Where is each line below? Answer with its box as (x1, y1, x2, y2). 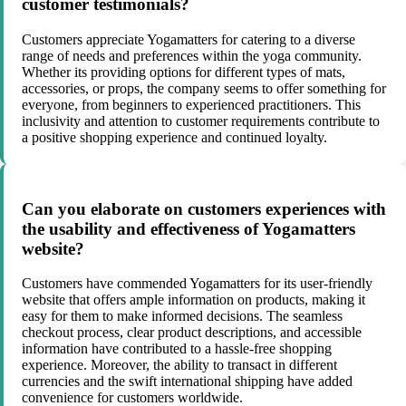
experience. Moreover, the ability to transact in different (22, 357, 337, 373)
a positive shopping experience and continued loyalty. (22, 129, 327, 145)
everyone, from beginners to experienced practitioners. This (22, 96, 361, 112)
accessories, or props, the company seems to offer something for (22, 80, 386, 96)
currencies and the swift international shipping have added (22, 373, 353, 390)
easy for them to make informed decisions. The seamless (22, 308, 343, 324)
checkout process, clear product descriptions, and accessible (22, 324, 362, 341)
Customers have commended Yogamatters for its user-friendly (22, 275, 372, 292)
